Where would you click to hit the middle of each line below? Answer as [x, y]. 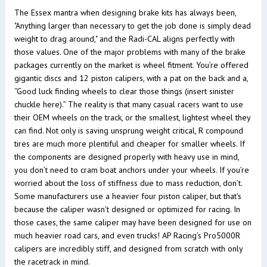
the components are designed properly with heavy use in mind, [126, 156]
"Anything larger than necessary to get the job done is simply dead [132, 25]
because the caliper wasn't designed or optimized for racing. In [127, 209]
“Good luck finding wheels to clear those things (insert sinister [124, 91]
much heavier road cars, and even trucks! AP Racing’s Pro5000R [127, 235]
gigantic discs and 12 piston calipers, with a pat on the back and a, [131, 78]
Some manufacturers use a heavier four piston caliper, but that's [128, 196]
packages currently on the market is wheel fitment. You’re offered [131, 65]
